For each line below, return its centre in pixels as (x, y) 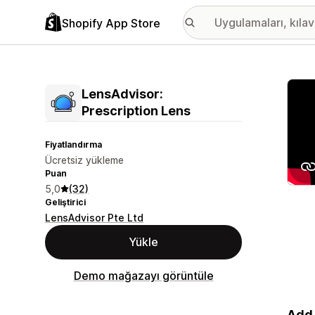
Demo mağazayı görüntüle (143, 276)
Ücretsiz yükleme (84, 160)
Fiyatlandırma (73, 144)
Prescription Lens (136, 111)
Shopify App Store (111, 23)
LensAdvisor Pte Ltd (94, 218)
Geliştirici (65, 202)
